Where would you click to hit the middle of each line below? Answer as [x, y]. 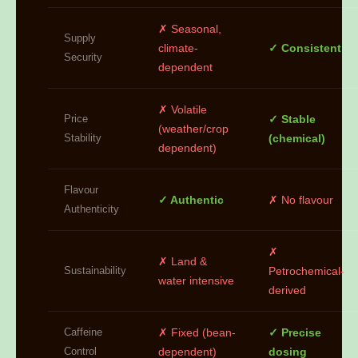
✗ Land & [183, 262]
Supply [80, 38]
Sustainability [95, 271]
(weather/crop [193, 129]
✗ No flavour [301, 200]
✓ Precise [295, 333]
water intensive [196, 281]
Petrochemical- [306, 271]
